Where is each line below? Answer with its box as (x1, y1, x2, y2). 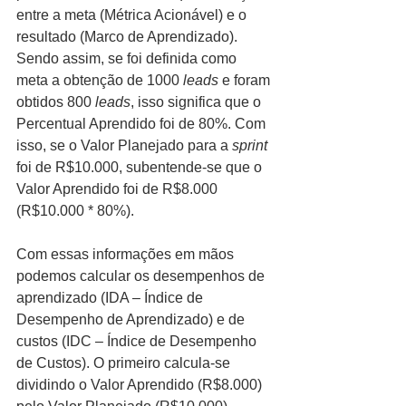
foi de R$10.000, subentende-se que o (16, 159, 266, 176)
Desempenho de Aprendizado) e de (16, 312, 248, 328)
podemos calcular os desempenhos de (16, 268, 268, 285)
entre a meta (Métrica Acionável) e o (16, 7, 250, 24)
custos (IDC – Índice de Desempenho (16, 333, 260, 350)
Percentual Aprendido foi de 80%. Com (16, 116, 269, 132)
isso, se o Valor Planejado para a (16, 138, 232, 154)
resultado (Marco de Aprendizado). (16, 29, 241, 45)
